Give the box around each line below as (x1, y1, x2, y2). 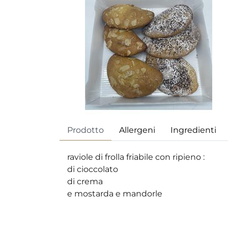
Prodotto (67, 125, 104, 135)
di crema (67, 177, 103, 187)
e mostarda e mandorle (67, 189, 162, 199)
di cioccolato (67, 164, 118, 175)
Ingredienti (170, 125, 216, 135)
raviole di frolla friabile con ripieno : (67, 152, 205, 162)
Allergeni (119, 125, 155, 135)
